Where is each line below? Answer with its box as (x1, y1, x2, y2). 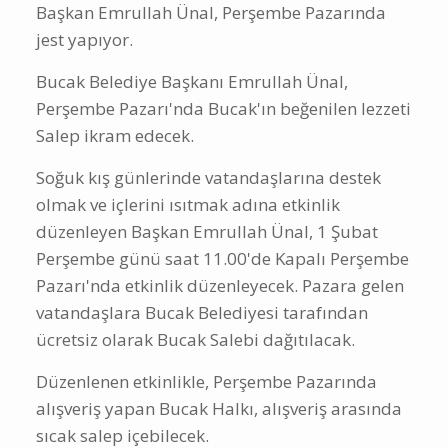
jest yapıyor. (36, 28, 133, 52)
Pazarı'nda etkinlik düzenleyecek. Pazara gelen (36, 274, 404, 298)
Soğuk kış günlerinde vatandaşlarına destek (36, 166, 381, 190)
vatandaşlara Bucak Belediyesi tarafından (36, 301, 368, 325)
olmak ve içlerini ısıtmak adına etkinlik (36, 193, 340, 217)
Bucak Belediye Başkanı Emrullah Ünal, (36, 70, 348, 94)
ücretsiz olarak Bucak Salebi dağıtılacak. (36, 328, 355, 352)
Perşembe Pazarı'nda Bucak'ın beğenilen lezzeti (36, 97, 411, 121)
